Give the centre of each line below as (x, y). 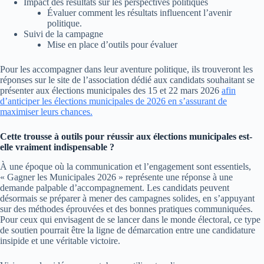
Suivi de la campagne (63, 34)
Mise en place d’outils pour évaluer (112, 45)
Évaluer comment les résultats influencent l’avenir (139, 13)
